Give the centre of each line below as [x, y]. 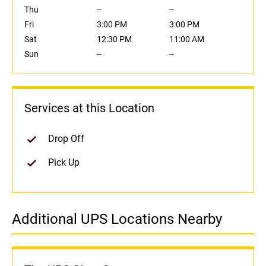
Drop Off [66, 139]
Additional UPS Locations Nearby [117, 219]
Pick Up [64, 163]
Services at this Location [89, 108]
